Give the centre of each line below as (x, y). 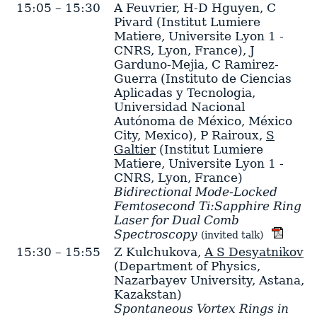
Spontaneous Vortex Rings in (201, 308)
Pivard (133, 22)
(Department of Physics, (187, 266)
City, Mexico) (153, 135)
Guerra (135, 78)
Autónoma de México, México (203, 121)
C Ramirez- (245, 64)
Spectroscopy (155, 234)
